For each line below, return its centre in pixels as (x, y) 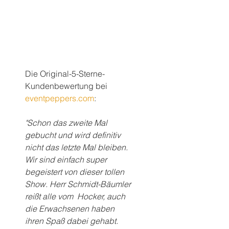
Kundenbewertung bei (67, 86)
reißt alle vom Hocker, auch (76, 196)
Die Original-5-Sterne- (65, 74)
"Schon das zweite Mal (67, 123)
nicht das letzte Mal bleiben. (77, 147)
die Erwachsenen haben (71, 209)
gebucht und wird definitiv (74, 135)
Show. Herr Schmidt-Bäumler (79, 184)
